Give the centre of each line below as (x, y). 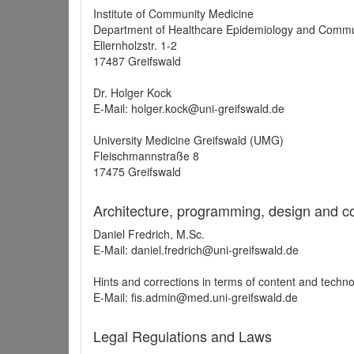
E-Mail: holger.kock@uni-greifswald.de (189, 108)
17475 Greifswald (137, 171)
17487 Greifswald (137, 61)
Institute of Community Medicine (173, 13)
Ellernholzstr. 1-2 (135, 45)
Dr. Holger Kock (132, 92)
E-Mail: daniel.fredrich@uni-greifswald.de (196, 250)
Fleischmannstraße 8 (146, 156)
